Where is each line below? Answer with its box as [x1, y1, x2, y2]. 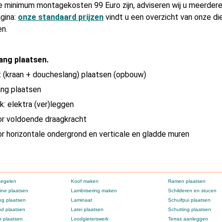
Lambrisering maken [71, 188, 117, 194]
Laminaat [71, 197, 92, 203]
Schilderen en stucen [168, 188, 217, 194]
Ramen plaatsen [168, 178, 206, 184]
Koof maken [71, 178, 99, 184]
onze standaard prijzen [18, 12, 104, 22]
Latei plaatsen [71, 207, 104, 213]
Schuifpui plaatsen [168, 197, 211, 203]
